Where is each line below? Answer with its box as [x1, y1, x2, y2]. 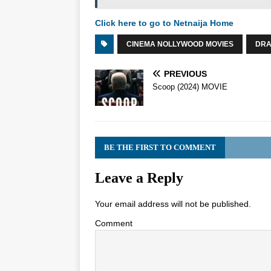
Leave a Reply [95, 170, 183, 186]
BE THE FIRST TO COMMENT [104, 143, 216, 152]
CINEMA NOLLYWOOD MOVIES [126, 40, 233, 49]
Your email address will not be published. [95, 199, 251, 209]
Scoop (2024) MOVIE [152, 82, 227, 92]
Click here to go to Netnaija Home [95, 18, 233, 28]
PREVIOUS [164, 69, 207, 79]
